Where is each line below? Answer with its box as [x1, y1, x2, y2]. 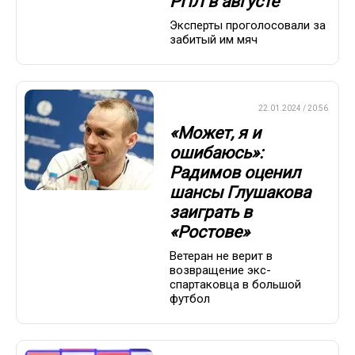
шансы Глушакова [170, 182, 311, 202]
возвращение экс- [170, 262, 271, 277]
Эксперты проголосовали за [170, 18, 326, 33]
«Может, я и [170, 123, 261, 143]
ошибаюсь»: [170, 143, 263, 162]
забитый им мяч [170, 32, 258, 48]
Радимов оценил [170, 162, 300, 182]
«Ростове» [170, 222, 250, 242]
